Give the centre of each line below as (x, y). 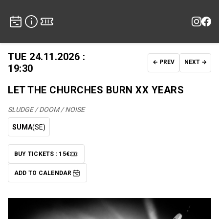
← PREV (164, 62)
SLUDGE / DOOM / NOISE (46, 109)
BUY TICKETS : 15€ (42, 154)
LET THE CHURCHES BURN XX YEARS (96, 90)
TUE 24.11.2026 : (46, 57)
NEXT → (195, 62)
